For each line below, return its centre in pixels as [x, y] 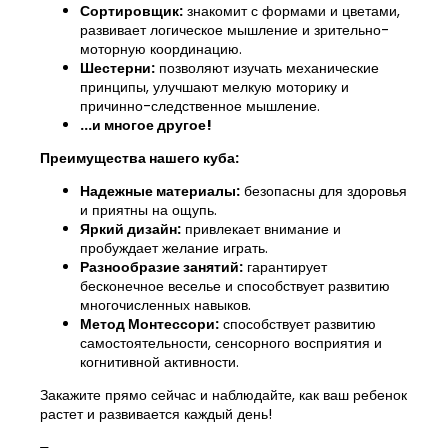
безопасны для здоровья [323, 190]
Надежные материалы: [160, 190]
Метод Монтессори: [149, 323]
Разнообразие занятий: [161, 266]
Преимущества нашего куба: [139, 157]
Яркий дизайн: [130, 228]
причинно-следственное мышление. [200, 105]
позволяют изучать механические [267, 67]
